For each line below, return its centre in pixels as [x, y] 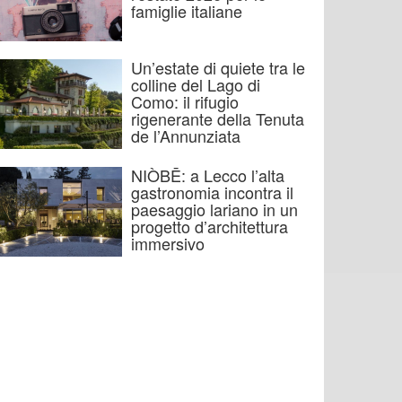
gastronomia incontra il [212, 192]
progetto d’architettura [210, 226]
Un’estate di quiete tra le [218, 67]
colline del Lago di [196, 84]
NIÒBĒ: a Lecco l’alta [208, 175]
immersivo [168, 243]
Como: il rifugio [185, 101]
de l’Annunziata [186, 135]
